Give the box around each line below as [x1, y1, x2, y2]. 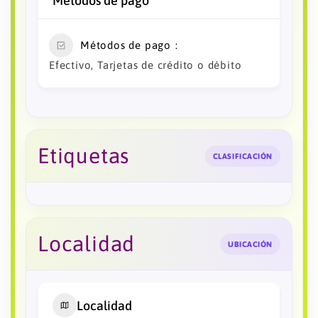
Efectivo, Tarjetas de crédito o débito [49, 59, 242, 72]
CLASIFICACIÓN [212, 151, 273, 160]
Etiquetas [38, 143, 130, 168]
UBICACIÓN [228, 239, 273, 248]
